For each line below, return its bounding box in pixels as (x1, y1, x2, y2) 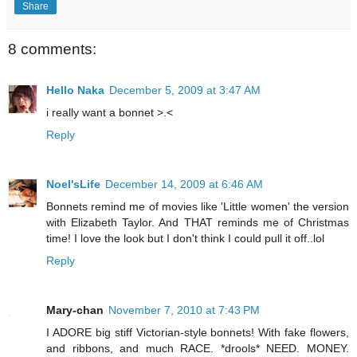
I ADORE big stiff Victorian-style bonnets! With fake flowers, (46, 325, 349, 339)
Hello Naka (46, 83, 104, 96)
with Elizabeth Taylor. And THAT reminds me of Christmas (46, 215, 349, 229)
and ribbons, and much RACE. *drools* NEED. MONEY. (46, 341, 349, 355)
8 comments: (8, 40, 96, 57)
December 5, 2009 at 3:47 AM (109, 83, 261, 96)
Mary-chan (46, 303, 104, 316)
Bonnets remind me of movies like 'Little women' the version (46, 199, 349, 213)
